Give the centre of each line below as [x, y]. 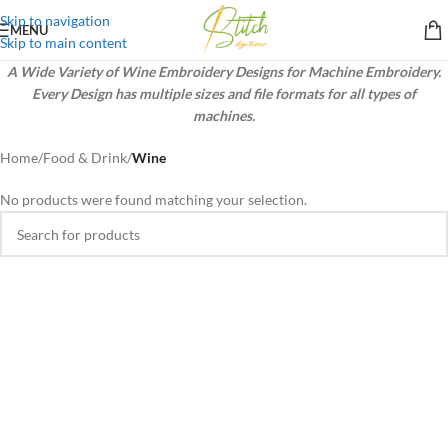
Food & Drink [85, 157]
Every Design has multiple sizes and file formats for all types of [224, 93]
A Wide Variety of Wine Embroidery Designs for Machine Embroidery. [224, 71]
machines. [224, 115]
